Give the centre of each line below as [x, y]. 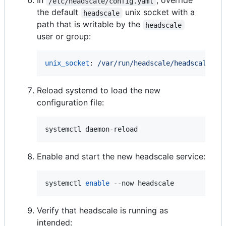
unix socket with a [160, 12]
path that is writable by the [90, 24]
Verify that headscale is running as [102, 211]
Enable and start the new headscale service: [121, 157]
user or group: [64, 37]
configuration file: [70, 103]
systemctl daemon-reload [91, 129]
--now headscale [142, 183]
